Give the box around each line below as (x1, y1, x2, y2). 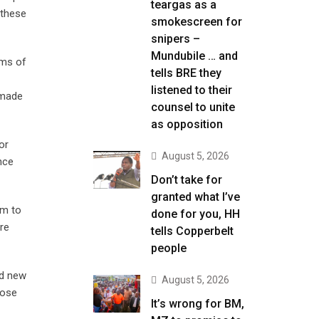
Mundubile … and (151, 49, 238, 63)
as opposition (151, 117, 223, 131)
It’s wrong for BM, (151, 297, 244, 310)
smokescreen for (151, 15, 242, 28)
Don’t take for (151, 173, 222, 187)
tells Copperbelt (151, 224, 234, 238)
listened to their (151, 83, 232, 97)
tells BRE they (151, 66, 221, 80)
